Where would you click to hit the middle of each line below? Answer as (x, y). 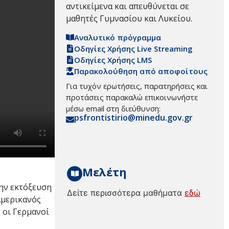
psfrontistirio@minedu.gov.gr (133, 118)
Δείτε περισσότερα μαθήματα (126, 192)
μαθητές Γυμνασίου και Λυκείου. (129, 18)
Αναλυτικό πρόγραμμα (118, 38)
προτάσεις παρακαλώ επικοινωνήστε (132, 97)
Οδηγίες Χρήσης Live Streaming (133, 49)
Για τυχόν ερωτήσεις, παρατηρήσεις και (137, 86)
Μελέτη (105, 171)
